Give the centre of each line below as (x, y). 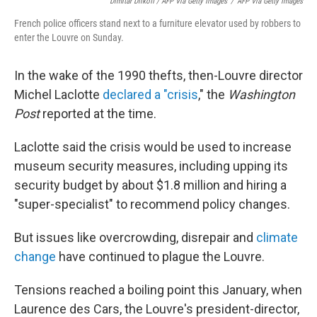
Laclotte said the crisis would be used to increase (153, 147)
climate (277, 237)
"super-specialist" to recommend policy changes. (152, 204)
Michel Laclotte (58, 94)
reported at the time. (98, 114)
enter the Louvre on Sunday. (69, 38)
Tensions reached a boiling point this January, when (158, 290)
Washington (261, 94)
